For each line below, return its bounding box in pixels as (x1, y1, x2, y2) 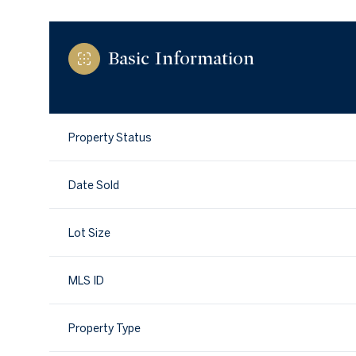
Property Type (68, 322, 141, 335)
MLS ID (68, 274, 104, 288)
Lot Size (68, 226, 110, 240)
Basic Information (108, 48, 254, 70)
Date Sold (68, 179, 119, 192)
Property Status (68, 131, 152, 145)
